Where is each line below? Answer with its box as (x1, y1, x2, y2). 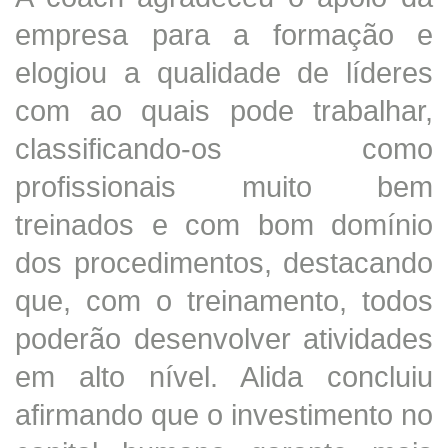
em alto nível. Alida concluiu (15, 359, 433, 393)
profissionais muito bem (15, 169, 433, 203)
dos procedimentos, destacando (15, 245, 433, 279)
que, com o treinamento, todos (15, 283, 433, 317)
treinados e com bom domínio (15, 207, 433, 241)
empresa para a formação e (15, 17, 433, 51)
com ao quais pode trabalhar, (15, 93, 433, 127)
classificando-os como (15, 131, 433, 165)
